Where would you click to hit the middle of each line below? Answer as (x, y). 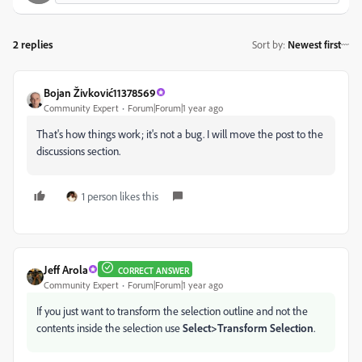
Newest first (314, 45)
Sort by (267, 45)
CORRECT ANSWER (154, 271)
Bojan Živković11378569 (100, 92)
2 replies (33, 44)
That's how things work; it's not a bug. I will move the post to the (180, 133)
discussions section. (78, 150)
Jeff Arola (66, 269)
